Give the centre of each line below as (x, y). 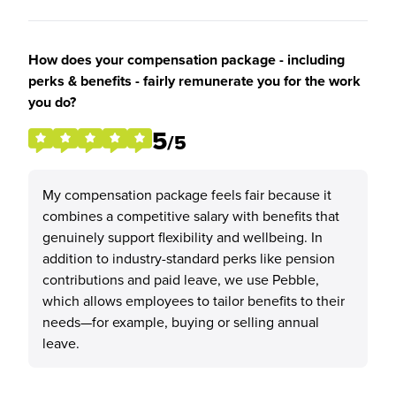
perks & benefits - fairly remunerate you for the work (194, 81)
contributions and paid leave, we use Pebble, (181, 279)
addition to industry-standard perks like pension (189, 258)
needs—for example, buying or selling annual (181, 322)
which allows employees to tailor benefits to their (194, 301)
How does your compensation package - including (187, 60)
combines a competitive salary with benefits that (191, 216)
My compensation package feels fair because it (187, 194)
